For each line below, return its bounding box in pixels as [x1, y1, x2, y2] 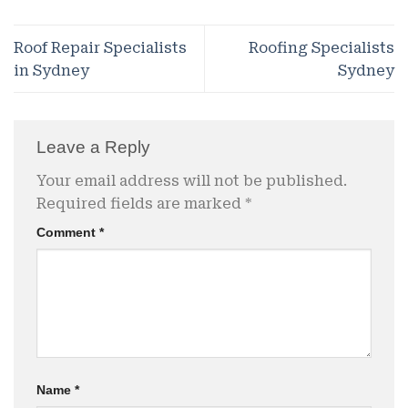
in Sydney [14, 61, 89, 79]
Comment [36, 225, 99, 240]
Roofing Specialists [249, 38, 394, 56]
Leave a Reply [36, 137, 155, 157]
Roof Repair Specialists [14, 38, 187, 56]
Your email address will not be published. [36, 172, 347, 190]
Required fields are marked [36, 195, 245, 213]
